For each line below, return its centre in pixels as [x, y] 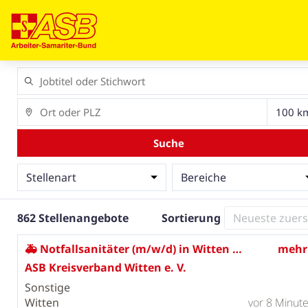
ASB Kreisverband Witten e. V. [105, 267]
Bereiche [203, 177]
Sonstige [47, 287]
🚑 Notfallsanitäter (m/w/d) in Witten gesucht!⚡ [237, 249]
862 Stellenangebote [73, 218]
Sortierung [191, 218]
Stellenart [51, 177]
